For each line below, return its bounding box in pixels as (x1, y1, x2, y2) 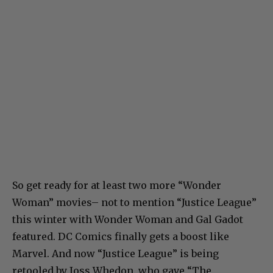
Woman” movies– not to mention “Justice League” (12, 196, 257, 209)
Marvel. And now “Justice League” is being (12, 247, 219, 260)
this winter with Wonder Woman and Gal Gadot (12, 213, 243, 226)
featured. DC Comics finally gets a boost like (12, 230, 229, 243)
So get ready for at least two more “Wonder (12, 179, 221, 192)
